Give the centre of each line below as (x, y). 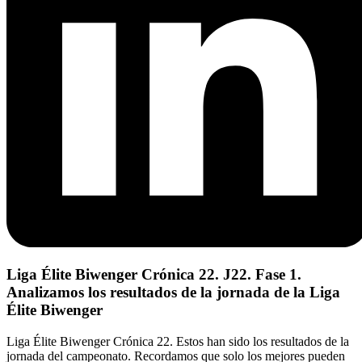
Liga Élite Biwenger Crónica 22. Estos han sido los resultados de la (178, 341)
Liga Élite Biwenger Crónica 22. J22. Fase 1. (154, 274)
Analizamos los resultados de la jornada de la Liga (173, 292)
